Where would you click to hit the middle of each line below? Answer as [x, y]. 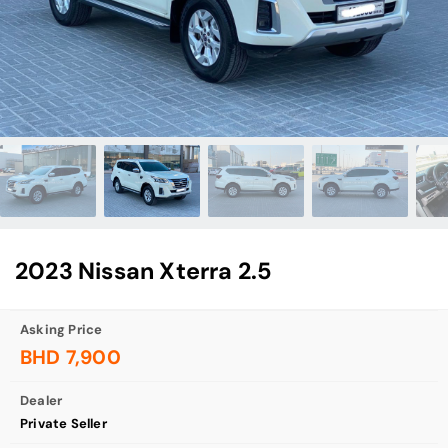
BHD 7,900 [70, 357]
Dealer [41, 400]
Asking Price [61, 329]
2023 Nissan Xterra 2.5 [144, 270]
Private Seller [63, 423]
